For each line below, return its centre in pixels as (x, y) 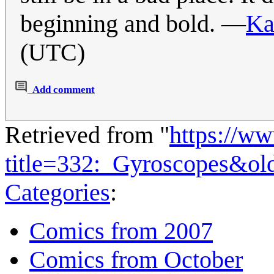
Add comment (64, 90)
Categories (57, 193)
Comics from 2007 (121, 231)
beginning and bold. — (133, 24)
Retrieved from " (87, 135)
